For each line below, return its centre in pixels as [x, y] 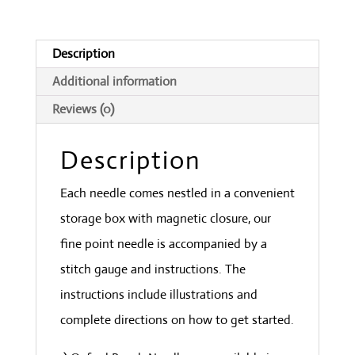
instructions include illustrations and [158, 295]
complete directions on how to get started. [177, 320]
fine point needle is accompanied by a [163, 244]
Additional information [114, 82]
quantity [57, 13]
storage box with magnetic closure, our [165, 219]
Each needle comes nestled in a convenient [177, 193]
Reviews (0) [83, 109]
